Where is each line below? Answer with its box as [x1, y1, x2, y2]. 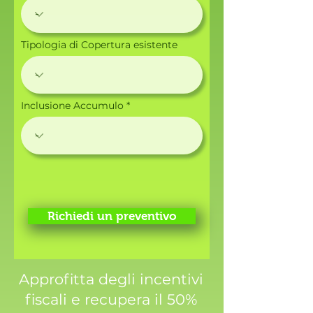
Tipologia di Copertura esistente [21, 38, 177, 51]
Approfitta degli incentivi [19, 270, 203, 288]
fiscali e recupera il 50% [25, 291, 197, 308]
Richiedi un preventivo [47, 210, 177, 223]
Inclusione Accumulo [21, 99, 124, 112]
